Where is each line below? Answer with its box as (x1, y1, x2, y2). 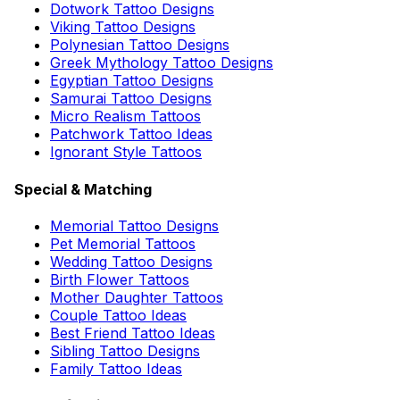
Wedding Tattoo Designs (50, 252, 212, 271)
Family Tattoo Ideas (50, 359, 182, 378)
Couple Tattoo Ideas (50, 305, 187, 324)
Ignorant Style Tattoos (50, 143, 202, 162)
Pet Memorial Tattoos (50, 234, 196, 253)
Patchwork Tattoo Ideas (50, 125, 212, 144)
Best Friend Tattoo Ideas (50, 323, 215, 342)
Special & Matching (14, 179, 152, 198)
